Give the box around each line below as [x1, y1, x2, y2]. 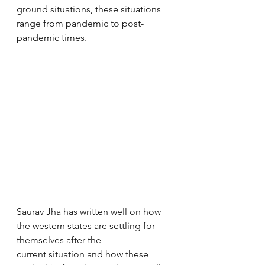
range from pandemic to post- [17, 18, 144, 29]
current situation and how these [17, 248, 151, 260]
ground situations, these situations [17, 4, 163, 15]
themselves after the [17, 234, 104, 245]
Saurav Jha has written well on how [17, 206, 163, 217]
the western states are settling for [17, 220, 157, 231]
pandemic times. [17, 32, 89, 43]
